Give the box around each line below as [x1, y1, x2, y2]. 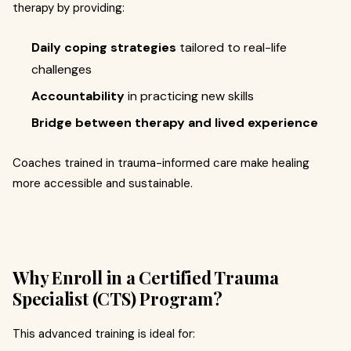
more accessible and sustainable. [13, 175, 193, 191]
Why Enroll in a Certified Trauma [13, 265, 279, 289]
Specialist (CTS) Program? [13, 286, 223, 310]
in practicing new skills [125, 87, 254, 104]
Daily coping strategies [31, 38, 176, 56]
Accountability [31, 87, 125, 104]
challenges [31, 60, 92, 78]
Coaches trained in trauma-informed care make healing [13, 154, 309, 171]
